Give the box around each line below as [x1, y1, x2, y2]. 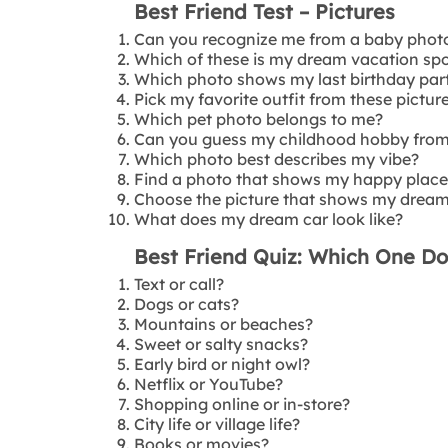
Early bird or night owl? [134, 353, 311, 374]
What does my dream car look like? [134, 208, 404, 229]
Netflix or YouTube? [134, 373, 284, 394]
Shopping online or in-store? [134, 393, 351, 414]
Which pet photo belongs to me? [134, 108, 384, 129]
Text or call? [134, 273, 225, 294]
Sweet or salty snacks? [134, 333, 309, 354]
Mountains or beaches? [134, 313, 314, 334]
